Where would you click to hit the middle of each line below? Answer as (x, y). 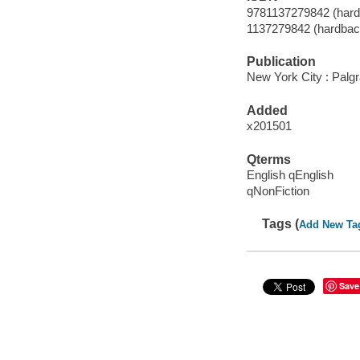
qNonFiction (278, 191)
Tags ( (281, 224)
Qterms (268, 159)
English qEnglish (290, 175)
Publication (281, 61)
